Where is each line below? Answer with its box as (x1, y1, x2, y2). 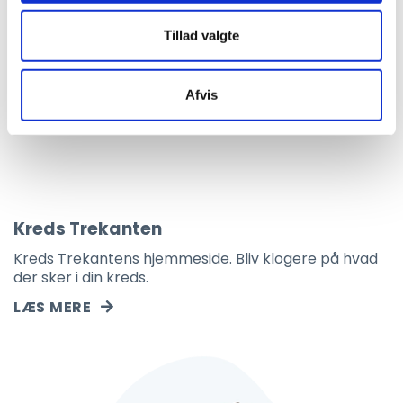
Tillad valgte (164, 27, 239, 43)
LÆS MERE (13, 296, 92, 318)
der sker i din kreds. (13, 266, 148, 288)
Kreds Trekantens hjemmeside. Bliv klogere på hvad (13, 247, 378, 269)
